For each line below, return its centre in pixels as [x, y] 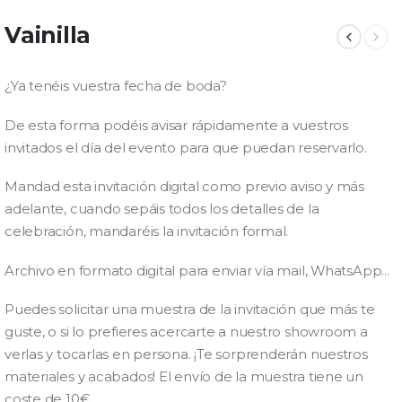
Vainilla [48, 35]
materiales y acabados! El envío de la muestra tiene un [184, 377]
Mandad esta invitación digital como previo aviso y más [184, 187]
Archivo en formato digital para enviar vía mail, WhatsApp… [197, 271]
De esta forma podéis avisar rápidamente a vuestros [176, 125]
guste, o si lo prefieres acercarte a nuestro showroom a [186, 332]
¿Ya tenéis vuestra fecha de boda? [116, 87]
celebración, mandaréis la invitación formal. [147, 232]
